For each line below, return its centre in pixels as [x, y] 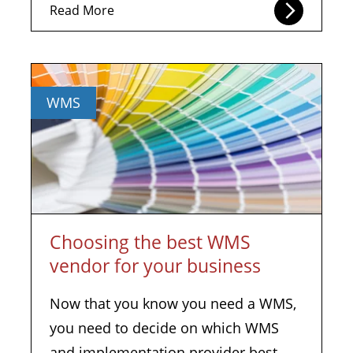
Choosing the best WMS [150, 242]
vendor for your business [155, 266]
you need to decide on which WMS [164, 328]
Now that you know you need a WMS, [173, 303]
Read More [82, 10]
